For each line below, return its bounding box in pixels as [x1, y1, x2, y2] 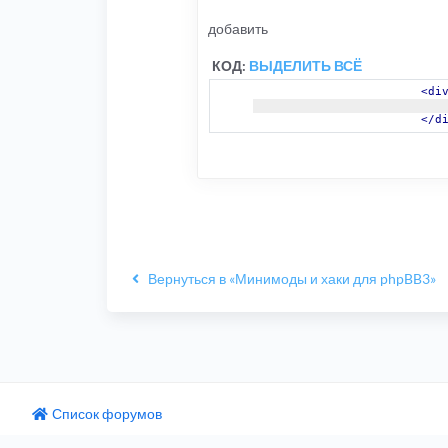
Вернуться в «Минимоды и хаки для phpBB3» [147, 269, 436, 287]
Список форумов [51, 404, 162, 422]
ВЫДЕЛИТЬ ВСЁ [249, 56, 362, 74]
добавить [208, 19, 268, 37]
